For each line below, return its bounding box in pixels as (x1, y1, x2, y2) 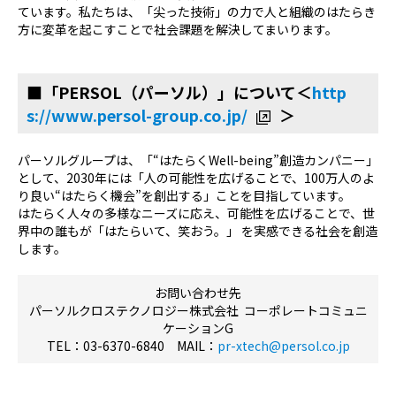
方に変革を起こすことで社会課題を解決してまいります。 (18, 20, 338, 39)
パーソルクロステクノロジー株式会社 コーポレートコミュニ (28, 301, 368, 320)
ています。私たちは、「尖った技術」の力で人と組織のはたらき (18, 3, 376, 21)
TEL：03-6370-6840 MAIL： (46, 337, 217, 355)
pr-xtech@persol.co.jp (217, 337, 350, 355)
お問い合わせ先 (155, 284, 241, 302)
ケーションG (163, 319, 233, 338)
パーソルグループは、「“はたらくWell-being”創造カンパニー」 (18, 151, 378, 170)
